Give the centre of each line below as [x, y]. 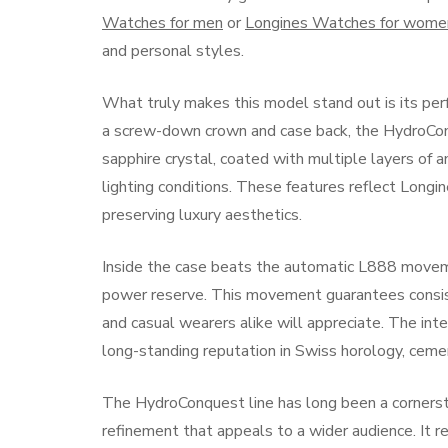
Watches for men [162, 23]
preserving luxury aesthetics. [202, 215]
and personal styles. [173, 51]
